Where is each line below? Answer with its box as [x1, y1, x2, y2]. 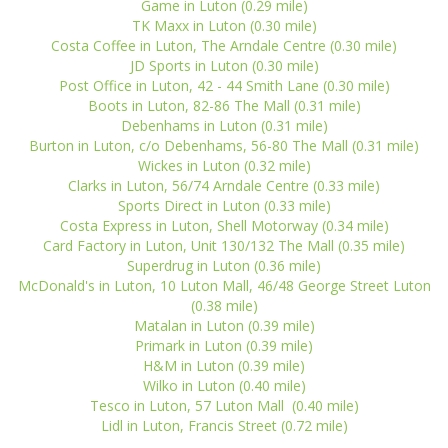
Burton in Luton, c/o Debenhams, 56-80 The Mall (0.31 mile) [29, 136, 419, 155]
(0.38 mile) [190, 296, 258, 315]
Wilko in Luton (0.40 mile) [142, 376, 306, 395]
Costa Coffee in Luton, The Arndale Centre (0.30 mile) [51, 36, 397, 55]
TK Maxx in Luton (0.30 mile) [131, 16, 317, 35]
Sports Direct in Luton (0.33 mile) [117, 196, 331, 215]
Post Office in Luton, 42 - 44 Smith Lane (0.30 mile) [58, 76, 390, 95]
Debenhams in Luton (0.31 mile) [120, 116, 328, 135]
